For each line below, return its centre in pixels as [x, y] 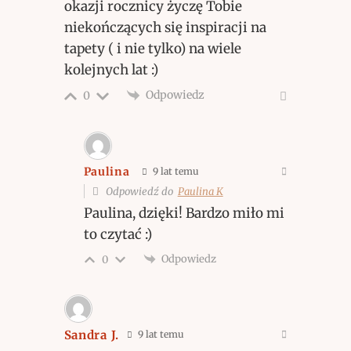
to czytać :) [118, 234]
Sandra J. [91, 335]
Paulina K [200, 191]
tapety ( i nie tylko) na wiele [152, 48]
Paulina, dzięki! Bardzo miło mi [184, 213]
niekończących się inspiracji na [165, 27]
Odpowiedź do [140, 191]
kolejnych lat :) [111, 69]
